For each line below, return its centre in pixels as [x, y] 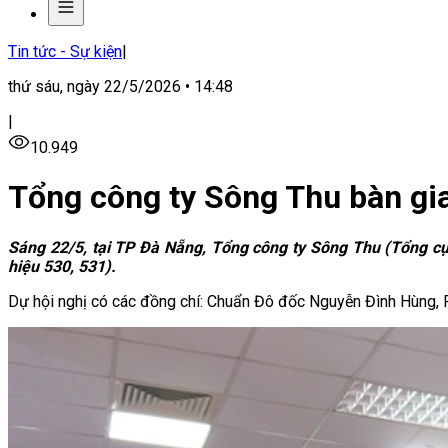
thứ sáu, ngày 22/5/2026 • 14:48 [120, 86]
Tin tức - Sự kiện [65, 51]
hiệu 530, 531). [62, 266]
